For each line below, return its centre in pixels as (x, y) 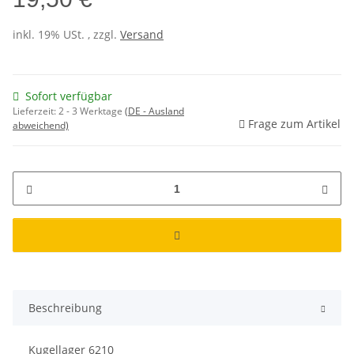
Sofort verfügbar (69, 96)
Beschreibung (65, 308)
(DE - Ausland (154, 111)
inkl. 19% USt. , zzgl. (66, 35)
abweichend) (41, 126)
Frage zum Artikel (294, 124)
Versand (142, 35)
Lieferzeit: (36, 111)
